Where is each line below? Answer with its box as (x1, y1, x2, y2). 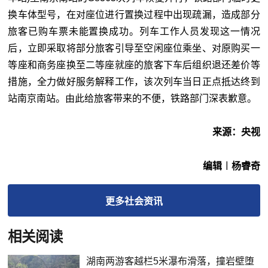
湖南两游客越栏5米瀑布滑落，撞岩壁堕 (86, 255, 255, 266)
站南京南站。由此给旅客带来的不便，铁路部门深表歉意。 (8, 93, 257, 103)
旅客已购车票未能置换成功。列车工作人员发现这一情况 (8, 26, 260, 36)
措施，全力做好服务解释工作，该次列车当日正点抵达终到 (8, 76, 260, 87)
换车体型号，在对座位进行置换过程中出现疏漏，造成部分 (8, 9, 260, 20)
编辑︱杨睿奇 (202, 160, 260, 171)
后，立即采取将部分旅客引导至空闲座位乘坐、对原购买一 (8, 42, 260, 53)
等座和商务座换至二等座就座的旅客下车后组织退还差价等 (8, 59, 260, 70)
